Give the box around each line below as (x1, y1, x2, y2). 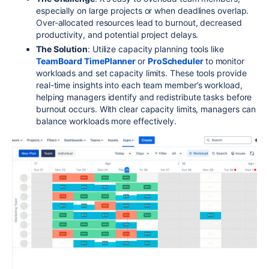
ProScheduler (147, 55, 205, 66)
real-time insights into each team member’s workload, (36, 79, 243, 90)
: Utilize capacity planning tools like (88, 43, 224, 54)
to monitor (205, 55, 244, 66)
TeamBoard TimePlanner (36, 55, 138, 66)
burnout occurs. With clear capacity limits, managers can (36, 103, 256, 114)
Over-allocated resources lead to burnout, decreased (36, 17, 242, 28)
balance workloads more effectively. (36, 115, 177, 126)
